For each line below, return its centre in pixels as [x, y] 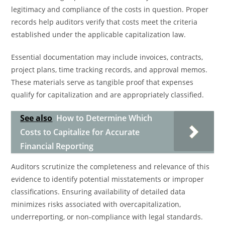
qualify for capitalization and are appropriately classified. [108, 95]
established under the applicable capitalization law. [99, 34]
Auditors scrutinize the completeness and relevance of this [110, 166]
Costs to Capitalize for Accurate [80, 132]
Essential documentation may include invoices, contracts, [107, 57]
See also [36, 118]
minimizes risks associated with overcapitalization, [96, 204]
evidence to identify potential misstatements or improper [108, 179]
